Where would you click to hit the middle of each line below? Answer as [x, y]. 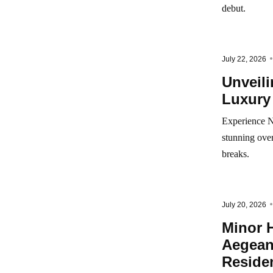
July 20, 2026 [244, 205]
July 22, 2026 [244, 59]
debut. [234, 8]
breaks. [236, 154]
